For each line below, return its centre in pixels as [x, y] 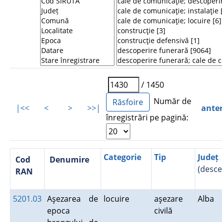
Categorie [122, 157]
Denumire [69, 160]
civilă [165, 211]
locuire [118, 199]
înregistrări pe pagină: [147, 117]
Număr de [171, 101]
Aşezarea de [72, 199]
